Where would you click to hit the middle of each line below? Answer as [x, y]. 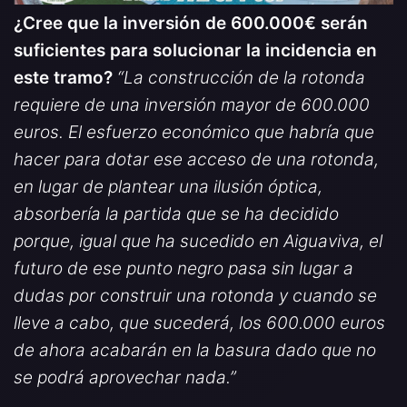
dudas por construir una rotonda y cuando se [195, 296]
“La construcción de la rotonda [241, 78]
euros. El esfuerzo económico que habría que [194, 133]
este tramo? [65, 78]
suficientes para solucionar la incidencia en [195, 51]
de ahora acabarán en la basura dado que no [195, 351]
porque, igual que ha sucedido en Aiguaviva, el [198, 242]
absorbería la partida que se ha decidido [176, 214]
